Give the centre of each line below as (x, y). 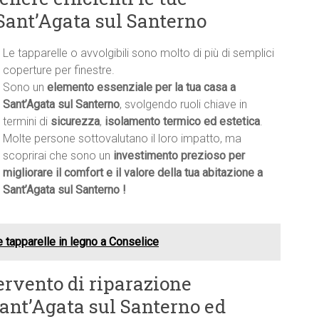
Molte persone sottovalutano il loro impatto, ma (122, 139)
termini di (27, 122)
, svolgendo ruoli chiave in (183, 105)
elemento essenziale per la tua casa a (141, 88)
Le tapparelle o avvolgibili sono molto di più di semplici (138, 53)
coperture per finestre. (59, 70)
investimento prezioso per (179, 156)
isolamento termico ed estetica (182, 122)
